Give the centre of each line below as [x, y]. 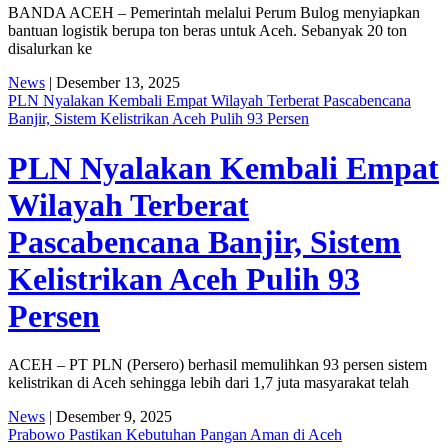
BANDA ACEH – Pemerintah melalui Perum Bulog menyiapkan [214, 13]
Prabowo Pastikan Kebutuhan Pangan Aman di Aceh [175, 435]
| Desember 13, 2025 [112, 83]
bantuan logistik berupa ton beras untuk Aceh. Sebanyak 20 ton [207, 31]
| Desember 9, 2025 [108, 417]
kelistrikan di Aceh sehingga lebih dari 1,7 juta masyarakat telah [208, 383]
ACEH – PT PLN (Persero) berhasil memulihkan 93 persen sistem [217, 365]
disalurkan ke [50, 49]
